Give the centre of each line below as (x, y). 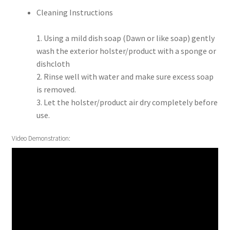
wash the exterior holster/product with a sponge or (126, 51)
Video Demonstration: (41, 139)
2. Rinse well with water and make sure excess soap (125, 76)
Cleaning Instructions (74, 12)
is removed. (56, 89)
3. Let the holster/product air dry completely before (127, 102)
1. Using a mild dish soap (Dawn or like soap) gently (125, 38)
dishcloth (53, 63)
